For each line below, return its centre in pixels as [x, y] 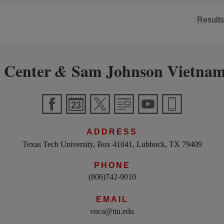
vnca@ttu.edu [112, 211]
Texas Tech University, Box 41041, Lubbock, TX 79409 [112, 144]
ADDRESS [112, 132]
